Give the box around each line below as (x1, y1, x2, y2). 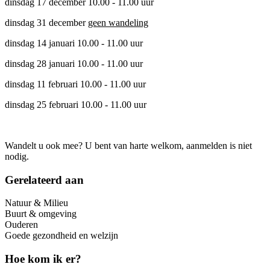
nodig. (5, 151, 29, 162)
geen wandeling (88, 17, 148, 28)
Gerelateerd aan (5, 173, 84, 186)
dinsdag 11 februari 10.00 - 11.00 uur (5, 78, 146, 89)
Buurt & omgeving (5, 209, 77, 219)
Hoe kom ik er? (5, 253, 81, 266)
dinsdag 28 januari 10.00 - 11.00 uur (5, 58, 143, 69)
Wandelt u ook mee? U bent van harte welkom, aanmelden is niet (5, 140, 252, 151)
